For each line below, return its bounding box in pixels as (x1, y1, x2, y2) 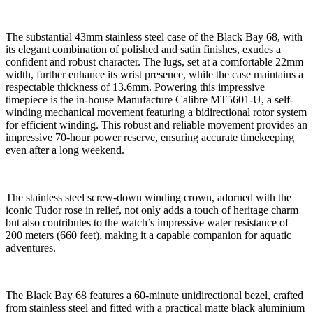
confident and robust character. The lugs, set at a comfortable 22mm (6, 55, 303, 68)
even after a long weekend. (6, 143, 124, 156)
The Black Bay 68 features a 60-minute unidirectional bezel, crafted (6, 289, 303, 301)
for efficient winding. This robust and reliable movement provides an (6, 118, 307, 131)
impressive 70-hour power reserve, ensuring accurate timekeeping (6, 131, 294, 143)
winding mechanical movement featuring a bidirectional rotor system (6, 105, 307, 118)
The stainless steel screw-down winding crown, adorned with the (6, 191, 291, 203)
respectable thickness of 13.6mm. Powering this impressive (6, 80, 265, 93)
